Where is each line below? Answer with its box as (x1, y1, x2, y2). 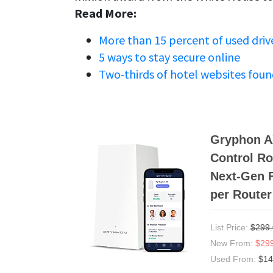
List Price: (210, 222, 251, 233)
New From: (210, 238, 256, 249)
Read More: (74, 5, 136, 21)
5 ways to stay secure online (99, 49, 240, 65)
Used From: (210, 254, 259, 264)
